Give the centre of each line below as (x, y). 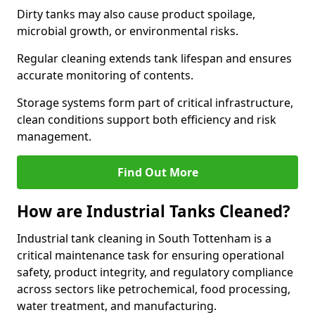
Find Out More (157, 172)
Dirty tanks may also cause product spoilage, (136, 14)
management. (54, 136)
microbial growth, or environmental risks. (128, 31)
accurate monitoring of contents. (105, 75)
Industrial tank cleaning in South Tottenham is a (144, 238)
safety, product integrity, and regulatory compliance (155, 272)
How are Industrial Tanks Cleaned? (154, 211)
